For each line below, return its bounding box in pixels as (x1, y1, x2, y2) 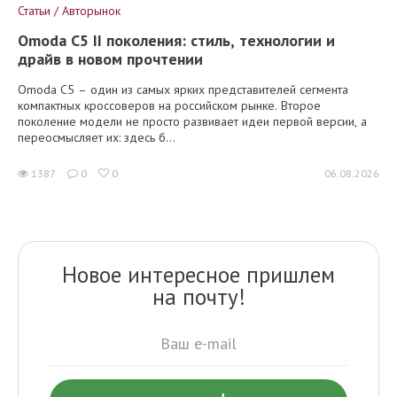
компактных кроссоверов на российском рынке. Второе (18, 97, 321, 113)
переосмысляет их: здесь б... (18, 128, 175, 145)
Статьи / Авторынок (18, 2, 121, 19)
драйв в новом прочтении (18, 48, 203, 69)
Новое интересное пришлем (62, 260, 335, 289)
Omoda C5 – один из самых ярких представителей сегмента (18, 81, 348, 97)
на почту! (152, 282, 245, 311)
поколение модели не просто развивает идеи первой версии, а (18, 113, 367, 129)
